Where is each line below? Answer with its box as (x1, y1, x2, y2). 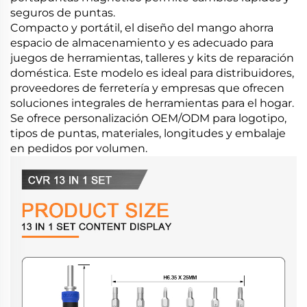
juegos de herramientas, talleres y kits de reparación (10, 51, 294, 64)
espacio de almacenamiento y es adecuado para (10, 36, 273, 49)
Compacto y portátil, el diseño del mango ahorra (10, 21, 273, 34)
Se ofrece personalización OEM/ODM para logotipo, (10, 111, 286, 125)
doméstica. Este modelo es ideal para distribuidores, (10, 66, 294, 79)
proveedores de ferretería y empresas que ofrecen (10, 81, 284, 95)
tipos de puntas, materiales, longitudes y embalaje (10, 126, 286, 140)
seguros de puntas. (10, 5, 115, 19)
